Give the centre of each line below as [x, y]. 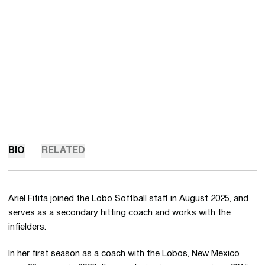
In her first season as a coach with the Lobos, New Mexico [124, 253]
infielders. [27, 227]
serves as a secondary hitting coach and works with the [119, 213]
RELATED [63, 151]
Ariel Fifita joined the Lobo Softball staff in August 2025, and [128, 198]
